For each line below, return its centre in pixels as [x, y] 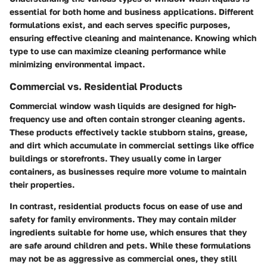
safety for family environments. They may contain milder [123, 219]
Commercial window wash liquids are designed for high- [123, 105]
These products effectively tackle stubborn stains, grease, [128, 132]
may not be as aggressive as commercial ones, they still [123, 258]
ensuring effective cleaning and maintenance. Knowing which [133, 38]
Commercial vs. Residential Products [96, 87]
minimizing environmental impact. [77, 64]
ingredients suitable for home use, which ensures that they [128, 232]
